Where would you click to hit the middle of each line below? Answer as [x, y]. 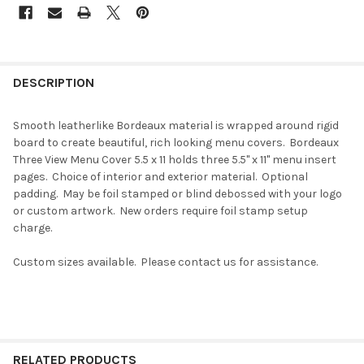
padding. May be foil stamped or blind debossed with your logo [178, 194]
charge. [34, 228]
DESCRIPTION [54, 83]
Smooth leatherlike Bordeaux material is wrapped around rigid [176, 126]
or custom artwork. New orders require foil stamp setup [160, 211]
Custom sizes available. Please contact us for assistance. [165, 262]
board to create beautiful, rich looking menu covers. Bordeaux [176, 143]
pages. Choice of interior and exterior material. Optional [160, 177]
